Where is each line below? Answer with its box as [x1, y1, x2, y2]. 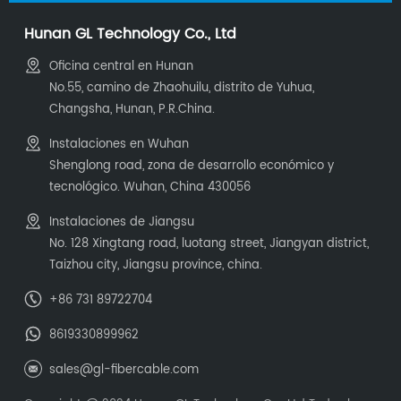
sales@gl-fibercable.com [49, 360, 200, 380]
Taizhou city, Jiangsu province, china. [49, 255, 263, 275]
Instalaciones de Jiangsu [49, 212, 195, 232]
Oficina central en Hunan [49, 56, 194, 76]
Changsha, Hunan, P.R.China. [49, 99, 216, 119]
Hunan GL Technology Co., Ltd [24, 21, 237, 46]
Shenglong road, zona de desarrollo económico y [49, 156, 335, 175]
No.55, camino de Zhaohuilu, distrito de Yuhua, [49, 78, 315, 98]
